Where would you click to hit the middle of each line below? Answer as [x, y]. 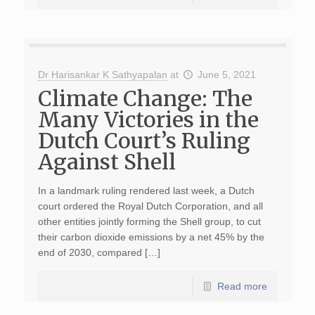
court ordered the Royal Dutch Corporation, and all [150, 206]
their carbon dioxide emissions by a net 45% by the [151, 237]
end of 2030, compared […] [99, 252]
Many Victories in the [148, 120]
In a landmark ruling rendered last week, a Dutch [146, 191]
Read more [242, 286]
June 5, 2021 [227, 75]
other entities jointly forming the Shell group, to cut [149, 221]
